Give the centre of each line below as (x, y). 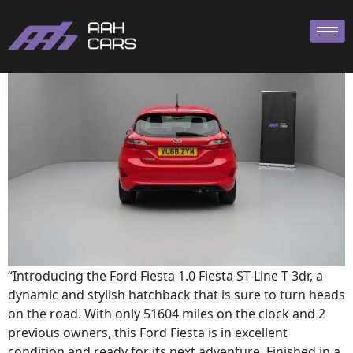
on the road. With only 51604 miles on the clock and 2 (167, 314)
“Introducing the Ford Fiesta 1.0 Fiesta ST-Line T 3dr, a (165, 276)
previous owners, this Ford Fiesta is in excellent (148, 333)
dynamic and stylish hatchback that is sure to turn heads (176, 295)
